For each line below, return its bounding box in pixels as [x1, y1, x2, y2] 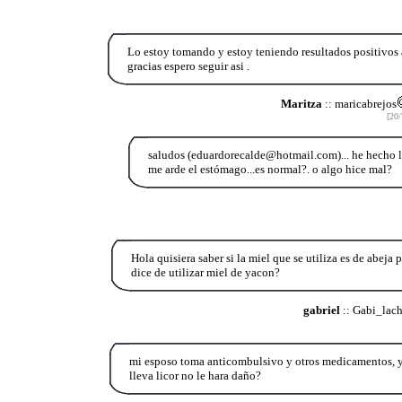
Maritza [280, 96, 322, 110]
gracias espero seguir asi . [127, 58, 249, 73]
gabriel [302, 302, 340, 317]
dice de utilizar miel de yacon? [130, 265, 280, 279]
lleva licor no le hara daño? [129, 368, 261, 382]
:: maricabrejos [321, 96, 397, 110]
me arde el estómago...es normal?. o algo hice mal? [147, 162, 392, 176]
